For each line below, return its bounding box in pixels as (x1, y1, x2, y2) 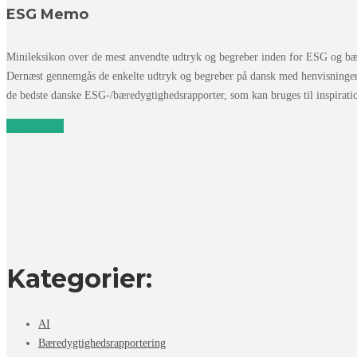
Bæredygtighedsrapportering (38, 336, 166, 349)
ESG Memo (6, 5, 88, 23)
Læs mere (6, 118, 64, 133)
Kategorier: (6, 263, 152, 295)
